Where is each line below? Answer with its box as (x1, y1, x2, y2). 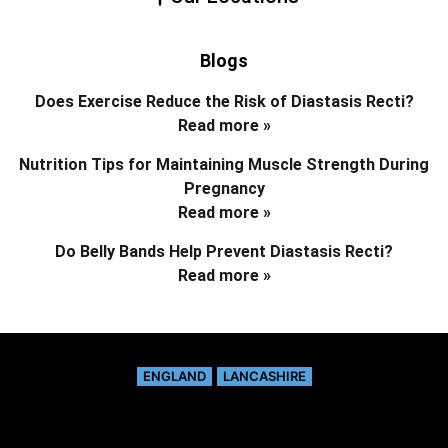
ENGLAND (142, 368, 206, 385)
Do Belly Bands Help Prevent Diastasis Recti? (55, 242, 393, 262)
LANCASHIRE (222, 368, 306, 385)
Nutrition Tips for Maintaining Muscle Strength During (19, 155, 429, 175)
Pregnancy (183, 179, 265, 199)
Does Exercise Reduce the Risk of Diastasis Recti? (34, 92, 414, 112)
